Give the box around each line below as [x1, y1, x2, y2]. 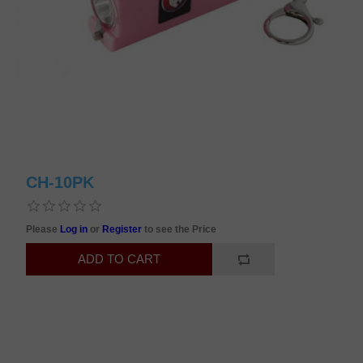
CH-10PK [26, 173, 95, 191]
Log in [60, 223, 91, 235]
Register [102, 223, 145, 235]
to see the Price [144, 223, 217, 235]
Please [26, 223, 61, 235]
